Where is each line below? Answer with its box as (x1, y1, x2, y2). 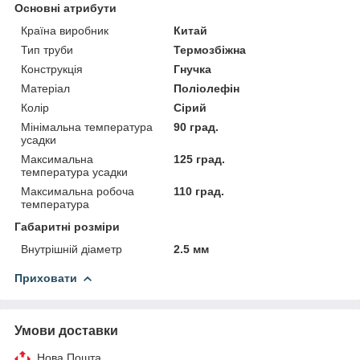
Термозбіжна (174, 43, 247, 56)
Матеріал (21, 81, 70, 95)
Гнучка (174, 62, 212, 76)
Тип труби (21, 43, 73, 56)
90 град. (174, 120, 219, 133)
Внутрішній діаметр (21, 242, 122, 256)
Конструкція (21, 62, 83, 76)
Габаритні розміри (14, 219, 120, 233)
